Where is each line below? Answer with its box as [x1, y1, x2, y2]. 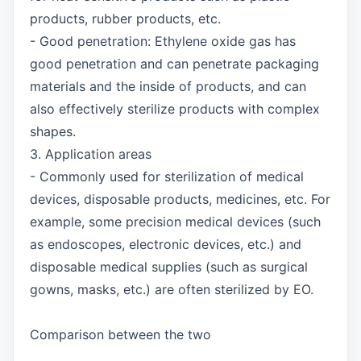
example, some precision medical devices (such [30, 214, 321, 230]
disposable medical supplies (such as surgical [30, 259, 308, 275]
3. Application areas [30, 146, 151, 162]
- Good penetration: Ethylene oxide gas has [30, 33, 296, 49]
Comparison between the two [30, 326, 211, 342]
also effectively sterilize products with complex [30, 101, 320, 117]
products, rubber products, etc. [30, 10, 221, 27]
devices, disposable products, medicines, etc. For [30, 191, 330, 207]
